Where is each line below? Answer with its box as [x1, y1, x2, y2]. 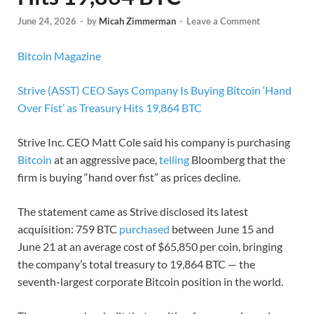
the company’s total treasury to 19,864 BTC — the [18, 257, 255, 271]
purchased [119, 222, 170, 236]
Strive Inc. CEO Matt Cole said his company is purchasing [18, 135, 290, 149]
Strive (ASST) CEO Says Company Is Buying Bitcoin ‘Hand [18, 83, 292, 97]
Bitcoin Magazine [18, 49, 101, 63]
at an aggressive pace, [52, 153, 159, 167]
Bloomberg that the [189, 153, 285, 167]
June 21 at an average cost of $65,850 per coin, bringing [18, 240, 282, 254]
